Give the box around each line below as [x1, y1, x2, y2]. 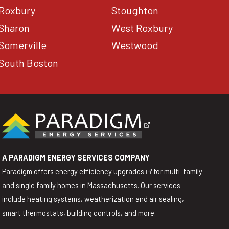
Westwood [111, 39, 159, 52]
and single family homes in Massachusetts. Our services [2, 180, 180, 190]
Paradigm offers [2, 166, 55, 176]
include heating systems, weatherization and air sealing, [2, 194, 184, 203]
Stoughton [111, 4, 159, 17]
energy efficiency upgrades [55, 166, 144, 176]
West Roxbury [111, 21, 173, 34]
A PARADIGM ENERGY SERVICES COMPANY [2, 152, 150, 162]
